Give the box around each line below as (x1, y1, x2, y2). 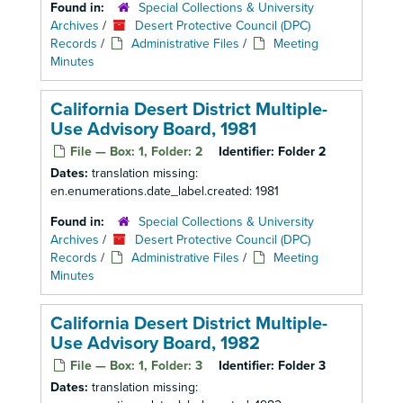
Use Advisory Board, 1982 (50, 333, 260, 354)
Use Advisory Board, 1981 (50, 119, 256, 140)
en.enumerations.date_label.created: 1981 (50, 184, 279, 199)
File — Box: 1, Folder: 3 (67, 358, 202, 373)
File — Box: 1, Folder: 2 (67, 144, 202, 159)
